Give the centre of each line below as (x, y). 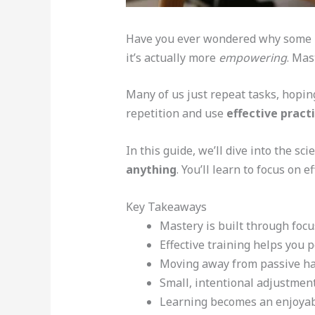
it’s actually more (172, 57)
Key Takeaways (166, 206)
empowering (252, 57)
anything (151, 170)
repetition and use (176, 114)
